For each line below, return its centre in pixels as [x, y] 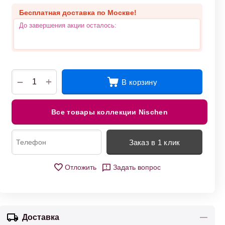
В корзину [139, 82]
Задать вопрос [137, 167]
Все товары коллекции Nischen [109, 112]
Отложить [81, 167]
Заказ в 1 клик [154, 142]
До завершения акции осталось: [68, 25]
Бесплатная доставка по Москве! [78, 13]
